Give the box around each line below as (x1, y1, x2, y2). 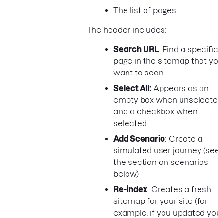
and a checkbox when (113, 107, 198, 116)
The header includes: (87, 25, 169, 35)
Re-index (113, 185, 147, 194)
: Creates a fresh (147, 185, 211, 194)
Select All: (113, 84, 153, 93)
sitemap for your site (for (113, 197, 208, 206)
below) (113, 169, 139, 179)
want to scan (113, 68, 163, 77)
